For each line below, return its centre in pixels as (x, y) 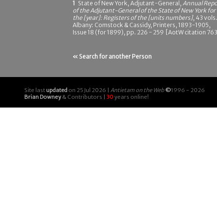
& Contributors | (84, 97)
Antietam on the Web (137, 90)
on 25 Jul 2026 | (89, 90)
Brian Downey (43, 97)
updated (57, 90)
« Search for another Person (112, 56)
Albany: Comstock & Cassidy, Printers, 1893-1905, (142, 25)
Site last (35, 90)
